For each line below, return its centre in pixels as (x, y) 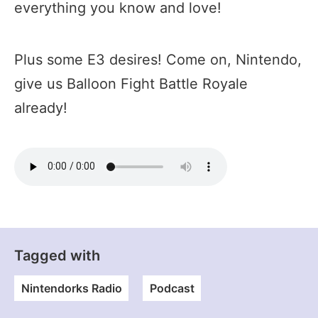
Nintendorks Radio (71, 288)
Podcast (172, 288)
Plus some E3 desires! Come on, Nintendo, (158, 59)
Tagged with (57, 255)
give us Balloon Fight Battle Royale (131, 83)
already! (41, 108)
